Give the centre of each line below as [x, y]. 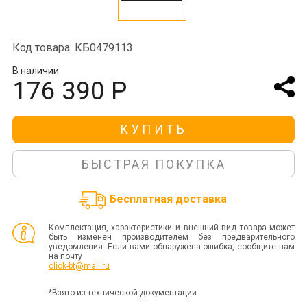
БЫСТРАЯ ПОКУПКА [153, 164]
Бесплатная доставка [169, 199]
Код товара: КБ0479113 [72, 48]
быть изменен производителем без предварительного [172, 237]
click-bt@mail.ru [79, 266]
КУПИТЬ [153, 129]
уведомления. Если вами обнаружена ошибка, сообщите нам [172, 247]
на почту [65, 256]
